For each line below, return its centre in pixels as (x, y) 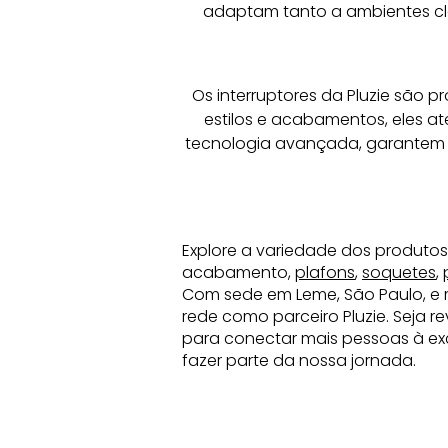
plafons (324, 272)
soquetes (398, 272)
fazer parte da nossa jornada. (298, 360)
